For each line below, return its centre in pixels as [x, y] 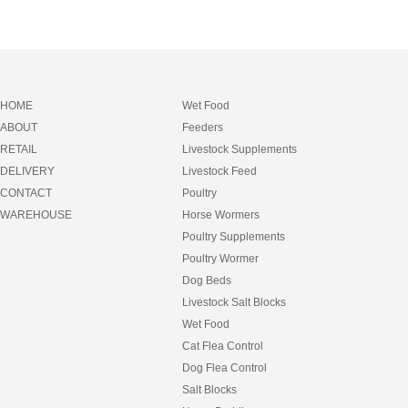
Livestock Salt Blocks [234, 302]
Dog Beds [207, 280]
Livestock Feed [219, 171]
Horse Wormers [221, 215]
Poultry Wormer [220, 259]
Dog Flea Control [224, 368]
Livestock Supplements [240, 149]
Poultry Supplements [234, 237]
